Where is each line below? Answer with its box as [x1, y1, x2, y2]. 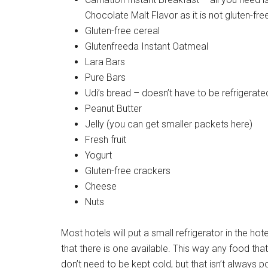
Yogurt [85, 150, 112, 161]
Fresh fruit [85, 134, 126, 145]
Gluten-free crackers [85, 165, 170, 176]
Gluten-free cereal [85, 25, 160, 36]
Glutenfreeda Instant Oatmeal [85, 41, 208, 52]
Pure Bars [85, 72, 126, 83]
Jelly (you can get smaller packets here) [85, 118, 252, 130]
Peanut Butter [85, 103, 142, 114]
